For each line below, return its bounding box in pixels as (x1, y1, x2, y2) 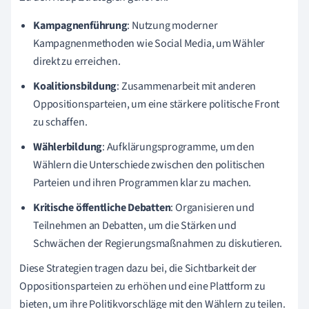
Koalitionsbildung (33, 78, 117, 94)
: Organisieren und (170, 199, 255, 215)
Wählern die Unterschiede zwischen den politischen (33, 157, 266, 172)
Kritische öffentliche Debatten (33, 199, 171, 215)
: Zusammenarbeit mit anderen (117, 78, 257, 94)
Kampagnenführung (33, 17, 128, 33)
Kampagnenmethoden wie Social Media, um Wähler (33, 35, 266, 51)
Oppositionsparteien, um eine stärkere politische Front (33, 96, 280, 112)
